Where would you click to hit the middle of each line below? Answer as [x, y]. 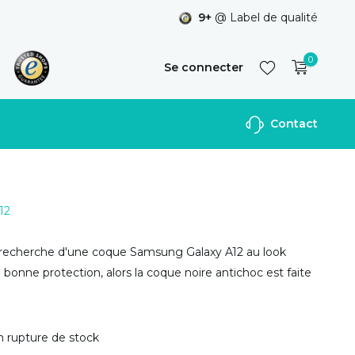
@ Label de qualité [265, 17]
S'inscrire [259, 130]
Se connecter [203, 67]
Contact [292, 124]
